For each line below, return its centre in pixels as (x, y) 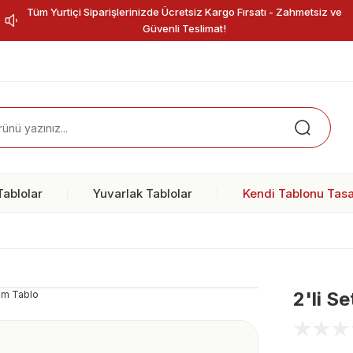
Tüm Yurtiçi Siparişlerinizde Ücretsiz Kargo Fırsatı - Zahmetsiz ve (185, 12)
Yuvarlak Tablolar (143, 193)
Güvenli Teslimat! (185, 28)
